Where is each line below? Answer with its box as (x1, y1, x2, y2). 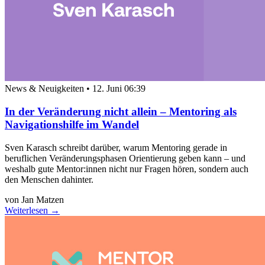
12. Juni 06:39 (92, 83, 146, 94)
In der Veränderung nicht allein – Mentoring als (5, 105, 237, 118)
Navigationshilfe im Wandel (5, 118, 139, 131)
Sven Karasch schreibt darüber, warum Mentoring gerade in (5, 142, 227, 153)
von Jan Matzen (5, 194, 64, 205)
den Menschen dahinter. (5, 174, 93, 185)
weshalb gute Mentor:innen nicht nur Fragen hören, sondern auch (5, 163, 248, 174)
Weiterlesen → (5, 205, 60, 215)
